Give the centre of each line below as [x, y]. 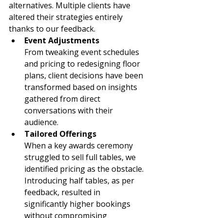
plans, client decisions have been [85, 76]
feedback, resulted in [63, 192]
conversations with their [70, 111]
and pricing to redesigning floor [83, 64]
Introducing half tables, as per [80, 181]
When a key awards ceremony [80, 146]
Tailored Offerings [60, 134]
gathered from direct [63, 99]
